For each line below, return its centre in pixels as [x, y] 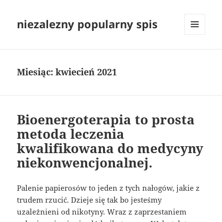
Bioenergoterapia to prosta [106, 120]
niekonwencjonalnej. [85, 163]
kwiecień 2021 [86, 72]
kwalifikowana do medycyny [110, 148]
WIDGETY [198, 55]
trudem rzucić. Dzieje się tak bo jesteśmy [89, 200]
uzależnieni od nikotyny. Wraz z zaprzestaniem [102, 212]
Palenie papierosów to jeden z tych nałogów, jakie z [109, 188]
